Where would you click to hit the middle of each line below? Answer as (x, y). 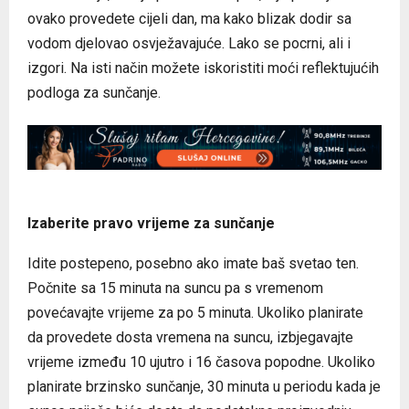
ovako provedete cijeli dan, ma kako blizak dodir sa (189, 19)
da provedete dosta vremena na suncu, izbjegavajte (190, 337)
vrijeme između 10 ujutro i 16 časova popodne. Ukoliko (201, 362)
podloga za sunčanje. (94, 93)
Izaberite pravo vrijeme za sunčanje (151, 223)
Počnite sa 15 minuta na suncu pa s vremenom (175, 288)
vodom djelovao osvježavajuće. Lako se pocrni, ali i (189, 44)
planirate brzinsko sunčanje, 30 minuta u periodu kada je (204, 386)
